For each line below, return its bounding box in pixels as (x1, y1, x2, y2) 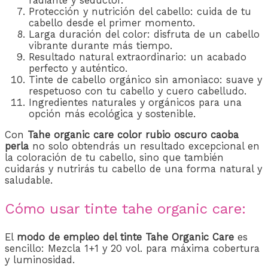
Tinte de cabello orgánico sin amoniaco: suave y (29, 74, 262, 86)
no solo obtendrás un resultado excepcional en (32, 141, 260, 153)
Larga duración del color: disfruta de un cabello (29, 28, 260, 40)
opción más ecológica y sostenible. (29, 108, 196, 120)
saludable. (5, 175, 53, 187)
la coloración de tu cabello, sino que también (5, 152, 224, 164)
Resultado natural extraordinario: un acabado (29, 51, 246, 63)
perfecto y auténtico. (29, 62, 127, 74)
